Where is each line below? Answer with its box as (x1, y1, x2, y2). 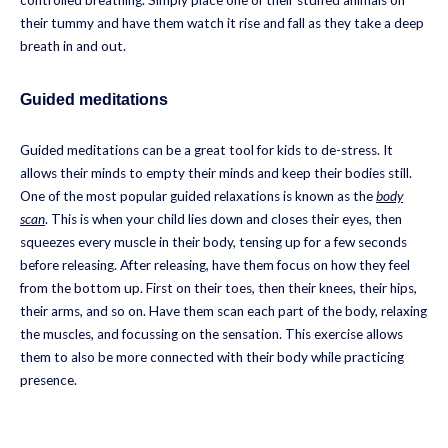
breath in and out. (20, 37, 126, 54)
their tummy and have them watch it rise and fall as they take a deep (20, 14, 424, 31)
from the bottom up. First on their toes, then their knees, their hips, (20, 279, 417, 296)
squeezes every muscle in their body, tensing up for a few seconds (20, 233, 407, 250)
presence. (20, 371, 77, 388)
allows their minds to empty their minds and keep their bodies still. (20, 164, 412, 181)
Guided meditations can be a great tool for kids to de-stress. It (20, 141, 393, 158)
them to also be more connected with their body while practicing (20, 348, 404, 365)
